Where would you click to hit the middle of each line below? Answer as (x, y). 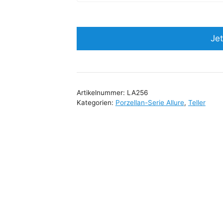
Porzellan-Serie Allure (150, 102)
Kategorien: (96, 102)
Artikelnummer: (102, 92)
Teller (197, 102)
